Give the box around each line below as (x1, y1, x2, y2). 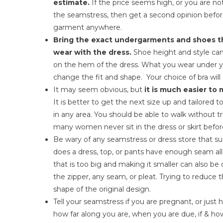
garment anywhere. (53, 22, 122, 32)
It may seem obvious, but (53, 85, 144, 94)
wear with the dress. (53, 47, 131, 57)
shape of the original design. (53, 184, 151, 194)
